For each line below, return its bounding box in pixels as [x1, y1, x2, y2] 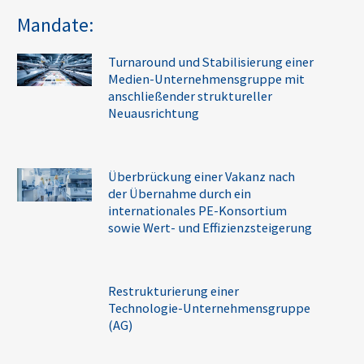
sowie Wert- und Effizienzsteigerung [107, 219, 312, 236]
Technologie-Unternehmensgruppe [107, 300, 310, 317]
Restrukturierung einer [107, 283, 239, 300]
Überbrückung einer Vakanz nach [107, 167, 295, 184]
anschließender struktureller [107, 87, 272, 104]
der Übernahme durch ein [107, 184, 251, 201]
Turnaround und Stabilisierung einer [107, 53, 314, 70]
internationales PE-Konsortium [107, 201, 287, 219]
